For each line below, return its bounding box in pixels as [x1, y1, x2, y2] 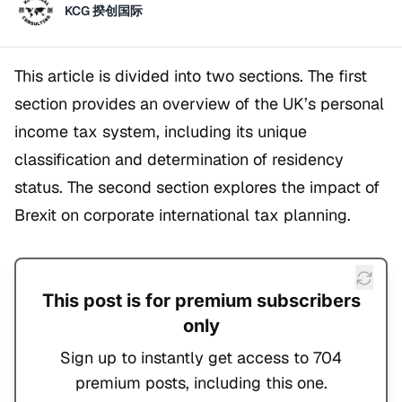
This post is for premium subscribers [41, 290, 361, 312]
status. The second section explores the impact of [14, 177, 380, 198]
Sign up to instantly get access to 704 [60, 347, 342, 369]
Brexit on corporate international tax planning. [14, 205, 351, 226]
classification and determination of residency [14, 149, 344, 170]
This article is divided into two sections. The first [14, 66, 367, 87]
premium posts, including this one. [74, 372, 328, 394]
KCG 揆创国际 [65, 3, 143, 20]
